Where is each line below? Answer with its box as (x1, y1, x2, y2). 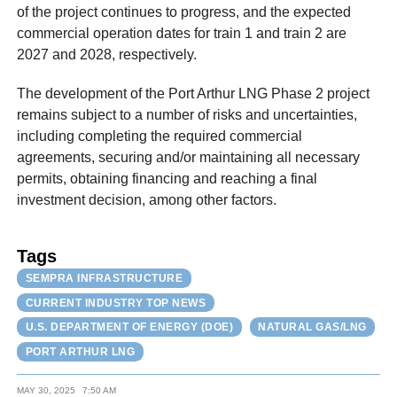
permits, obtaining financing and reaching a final (17, 170, 318, 186)
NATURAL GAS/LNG (258, 321, 367, 334)
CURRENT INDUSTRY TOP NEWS (25, 296, 206, 309)
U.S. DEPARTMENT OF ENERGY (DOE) (25, 321, 234, 334)
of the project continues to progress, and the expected (17, 4, 352, 20)
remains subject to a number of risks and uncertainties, (17, 106, 358, 122)
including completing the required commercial (17, 128, 303, 144)
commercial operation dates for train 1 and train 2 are (17, 26, 347, 42)
